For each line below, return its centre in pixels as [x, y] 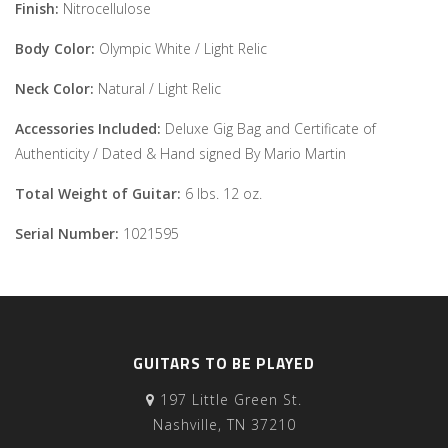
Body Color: [57, 48]
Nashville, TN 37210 [224, 424]
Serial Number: [69, 233]
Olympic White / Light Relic [183, 48]
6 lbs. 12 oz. [223, 193]
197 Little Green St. [228, 399]
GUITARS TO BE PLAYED [224, 363]
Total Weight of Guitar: [100, 193]
